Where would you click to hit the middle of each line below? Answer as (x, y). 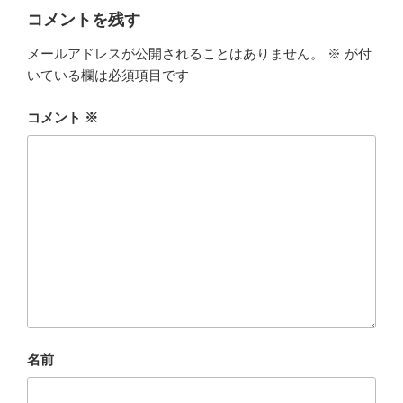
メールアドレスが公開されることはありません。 (175, 54)
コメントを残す (84, 19)
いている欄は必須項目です (108, 76)
